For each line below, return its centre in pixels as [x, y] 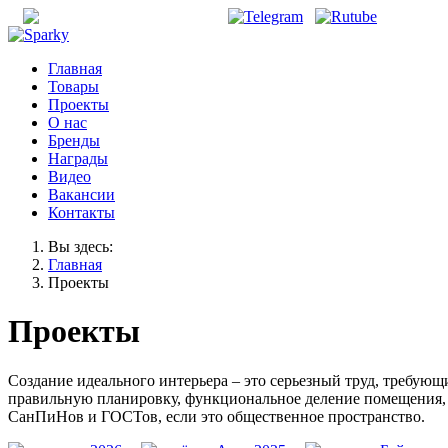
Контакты [81, 212]
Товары [73, 86]
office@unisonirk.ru [146, 16]
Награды [78, 158]
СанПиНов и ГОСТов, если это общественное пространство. [216, 416]
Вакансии [81, 194]
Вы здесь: [84, 246]
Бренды [74, 140]
